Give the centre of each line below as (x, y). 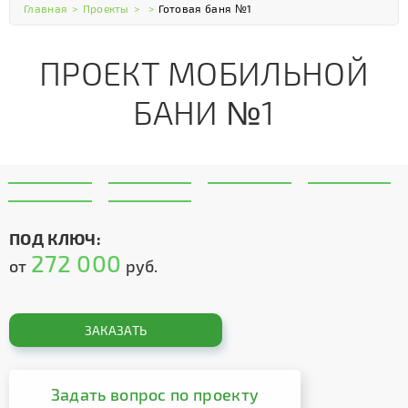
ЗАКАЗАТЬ (116, 330)
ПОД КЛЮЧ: (55, 238)
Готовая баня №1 (205, 8)
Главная (46, 8)
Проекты (106, 8)
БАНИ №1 (204, 112)
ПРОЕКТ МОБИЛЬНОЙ (204, 72)
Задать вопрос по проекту (155, 394)
